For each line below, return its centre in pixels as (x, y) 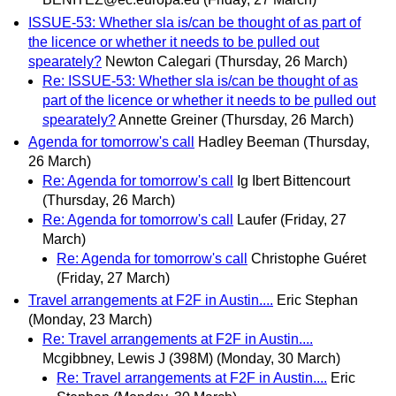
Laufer (257, 219)
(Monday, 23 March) (90, 320)
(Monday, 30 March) (278, 358)
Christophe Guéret (308, 258)
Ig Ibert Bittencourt (293, 180)
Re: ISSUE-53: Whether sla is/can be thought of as (200, 80)
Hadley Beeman (249, 141)
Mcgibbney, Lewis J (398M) (128, 358)
